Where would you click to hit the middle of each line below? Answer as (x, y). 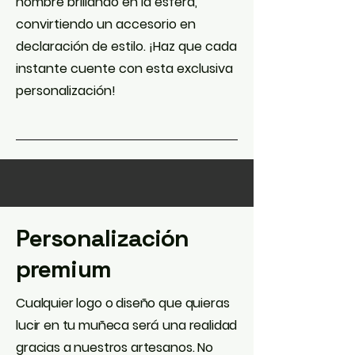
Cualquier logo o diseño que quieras (123, 303)
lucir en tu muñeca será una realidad (127, 325)
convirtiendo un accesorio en (106, 24)
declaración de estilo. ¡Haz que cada (126, 46)
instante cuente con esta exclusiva (124, 69)
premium (63, 269)
